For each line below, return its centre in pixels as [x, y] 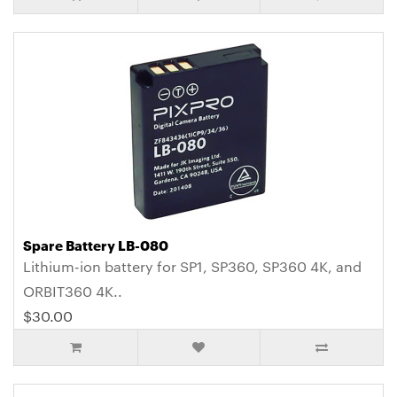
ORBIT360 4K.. [73, 292]
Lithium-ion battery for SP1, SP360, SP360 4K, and [192, 267]
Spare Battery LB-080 [96, 245]
